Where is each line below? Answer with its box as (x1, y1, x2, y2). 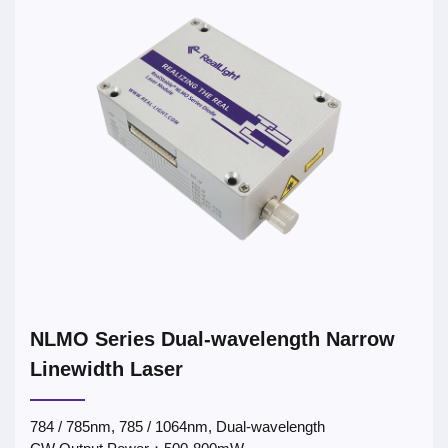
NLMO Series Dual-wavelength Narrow (30, 328, 395, 350)
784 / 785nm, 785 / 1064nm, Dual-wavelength (30, 418, 325, 435)
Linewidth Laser (30, 358, 183, 380)
